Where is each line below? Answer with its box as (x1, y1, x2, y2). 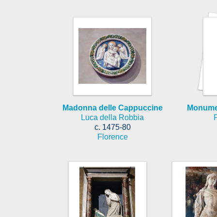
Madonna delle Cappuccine (62, 103, 163, 112)
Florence (97, 132, 128, 141)
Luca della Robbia (81, 113, 144, 122)
